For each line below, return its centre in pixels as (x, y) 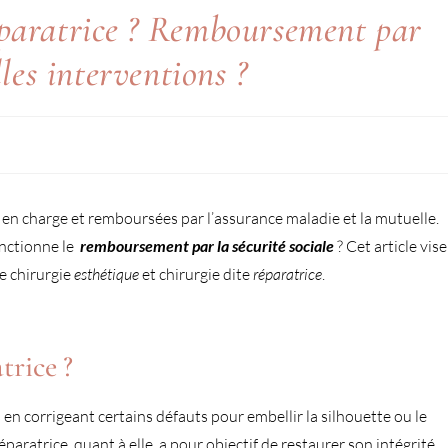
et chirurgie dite (195, 273)
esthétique (106, 273)
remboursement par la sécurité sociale (206, 245)
